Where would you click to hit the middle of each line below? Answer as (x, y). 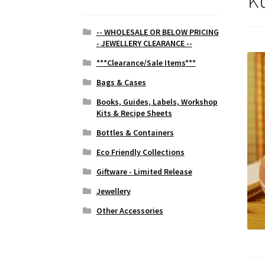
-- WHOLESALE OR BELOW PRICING (157, 32)
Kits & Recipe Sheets (134, 113)
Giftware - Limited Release (144, 172)
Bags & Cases (121, 83)
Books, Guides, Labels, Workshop (157, 102)
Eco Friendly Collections (140, 152)
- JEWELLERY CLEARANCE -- (144, 43)
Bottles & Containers (135, 133)
